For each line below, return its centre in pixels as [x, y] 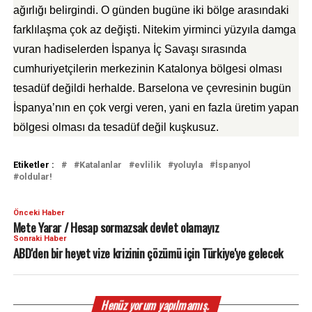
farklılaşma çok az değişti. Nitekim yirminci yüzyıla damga [154, 30]
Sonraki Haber [39, 239]
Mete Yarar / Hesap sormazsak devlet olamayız [116, 227]
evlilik [147, 165]
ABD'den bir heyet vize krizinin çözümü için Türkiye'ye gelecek [148, 253]
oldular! [35, 177]
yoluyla [188, 165]
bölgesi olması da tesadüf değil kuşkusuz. [116, 127]
